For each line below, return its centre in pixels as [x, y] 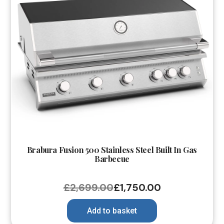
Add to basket [112, 211]
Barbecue [112, 159]
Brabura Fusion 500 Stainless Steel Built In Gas [112, 150]
